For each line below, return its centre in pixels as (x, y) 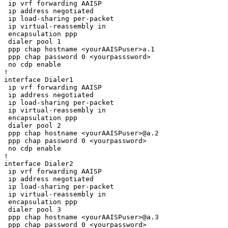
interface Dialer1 (39, 79)
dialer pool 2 (33, 125)
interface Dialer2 (39, 163)
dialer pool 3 (33, 209)
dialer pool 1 (33, 41)
